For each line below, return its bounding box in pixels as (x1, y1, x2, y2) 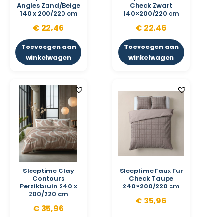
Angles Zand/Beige (16, 1, 80, 11)
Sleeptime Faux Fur (119, 166, 183, 176)
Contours (32, 174, 64, 184)
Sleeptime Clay (23, 166, 74, 176)
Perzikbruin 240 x (20, 182, 77, 191)
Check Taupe (129, 174, 173, 184)
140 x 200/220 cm (19, 9, 77, 18)
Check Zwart (130, 1, 172, 11)
